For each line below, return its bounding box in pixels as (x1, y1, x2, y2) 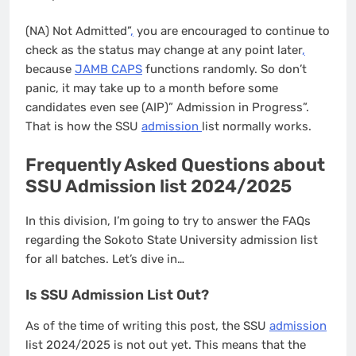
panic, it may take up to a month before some (25, 81, 278, 96)
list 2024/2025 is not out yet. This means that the (25, 338, 306, 353)
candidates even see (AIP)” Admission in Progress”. (25, 100, 309, 115)
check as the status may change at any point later (25, 43, 302, 58)
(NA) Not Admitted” (25, 24, 130, 39)
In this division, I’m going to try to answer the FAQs (25, 214, 311, 229)
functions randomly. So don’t (142, 62, 307, 77)
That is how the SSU (25, 119, 141, 134)
